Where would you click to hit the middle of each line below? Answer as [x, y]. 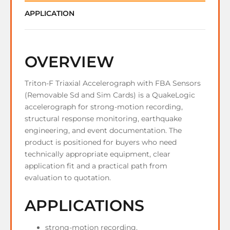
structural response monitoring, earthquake [103, 119]
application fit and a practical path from [96, 166]
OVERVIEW [69, 62]
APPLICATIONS [84, 206]
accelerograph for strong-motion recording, [104, 107]
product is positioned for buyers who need [101, 142]
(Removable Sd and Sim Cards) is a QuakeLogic [110, 95]
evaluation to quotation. [68, 178]
